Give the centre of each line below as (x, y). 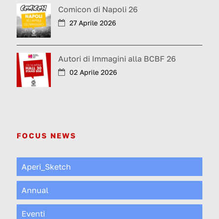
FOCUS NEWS (46, 136)
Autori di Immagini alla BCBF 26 (117, 59)
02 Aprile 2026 (93, 72)
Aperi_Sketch (46, 167)
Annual (35, 190)
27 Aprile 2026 (93, 23)
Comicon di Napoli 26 (98, 10)
